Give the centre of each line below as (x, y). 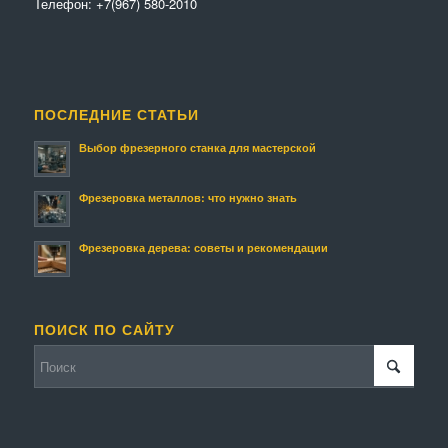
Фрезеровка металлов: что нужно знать (187, 197)
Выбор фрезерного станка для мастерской (197, 147)
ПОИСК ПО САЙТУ (104, 329)
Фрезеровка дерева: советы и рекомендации (203, 247)
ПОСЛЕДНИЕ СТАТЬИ (116, 114)
